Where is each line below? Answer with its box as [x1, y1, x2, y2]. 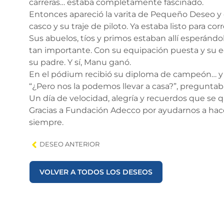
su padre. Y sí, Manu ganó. [29, 57, 131, 67]
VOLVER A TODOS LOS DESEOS [39, 167, 153, 176]
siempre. [29, 117, 64, 127]
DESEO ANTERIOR [39, 140, 100, 148]
